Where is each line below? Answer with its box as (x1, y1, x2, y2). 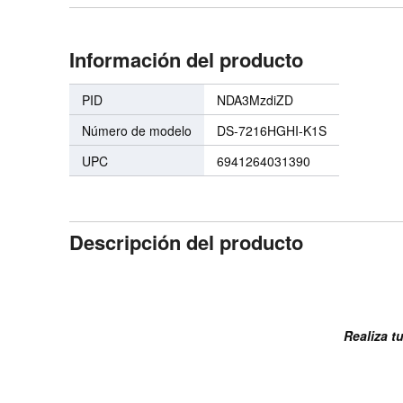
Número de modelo (82, 121, 193, 139)
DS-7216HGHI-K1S (217, 121, 327, 139)
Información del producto (69, 45, 304, 74)
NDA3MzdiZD (217, 91, 294, 109)
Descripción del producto (69, 228, 304, 256)
